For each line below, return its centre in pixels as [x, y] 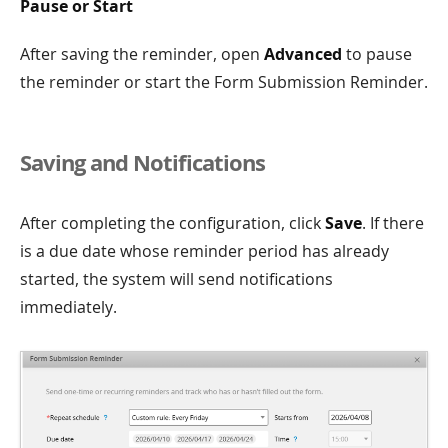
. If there [393, 223]
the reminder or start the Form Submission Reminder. [224, 82]
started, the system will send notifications [176, 279]
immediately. [68, 307]
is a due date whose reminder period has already [204, 251]
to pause [377, 54]
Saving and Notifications [142, 162]
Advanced [303, 54]
